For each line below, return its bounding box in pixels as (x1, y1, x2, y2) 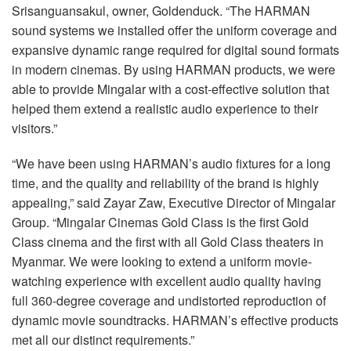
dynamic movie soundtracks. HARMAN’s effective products (12, 310, 338, 329)
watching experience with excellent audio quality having (12, 271, 321, 290)
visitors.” (12, 118, 57, 137)
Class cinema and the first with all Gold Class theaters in (12, 232, 324, 251)
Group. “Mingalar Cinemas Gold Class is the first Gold (12, 212, 309, 231)
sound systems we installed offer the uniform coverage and (12, 20, 337, 39)
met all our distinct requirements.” (12, 330, 194, 349)
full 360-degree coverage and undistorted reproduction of (12, 291, 326, 309)
